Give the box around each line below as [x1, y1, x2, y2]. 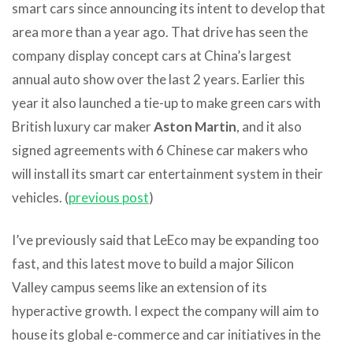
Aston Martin [154, 117, 236, 135]
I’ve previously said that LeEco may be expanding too [12, 231, 319, 248]
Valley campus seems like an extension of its [12, 278, 267, 295]
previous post [69, 188, 149, 206]
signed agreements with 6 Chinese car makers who [12, 141, 308, 158]
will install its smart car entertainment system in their [12, 165, 323, 182]
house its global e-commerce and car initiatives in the [12, 325, 321, 343]
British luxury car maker [12, 117, 154, 135]
